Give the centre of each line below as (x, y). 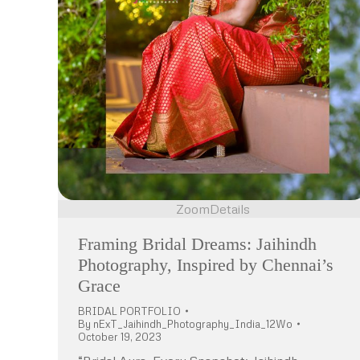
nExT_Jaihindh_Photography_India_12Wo (193, 323)
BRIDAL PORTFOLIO (129, 311)
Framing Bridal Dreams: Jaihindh (197, 243)
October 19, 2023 (120, 336)
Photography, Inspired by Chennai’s (206, 264)
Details (230, 209)
